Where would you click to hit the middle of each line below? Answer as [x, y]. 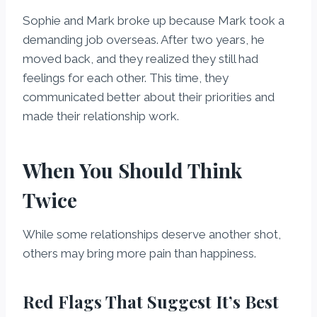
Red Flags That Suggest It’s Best [151, 302]
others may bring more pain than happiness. [139, 254]
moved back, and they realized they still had [140, 59]
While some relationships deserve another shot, [152, 235]
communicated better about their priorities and [149, 97]
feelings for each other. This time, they [126, 78]
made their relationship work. [101, 116]
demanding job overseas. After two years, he [144, 40]
